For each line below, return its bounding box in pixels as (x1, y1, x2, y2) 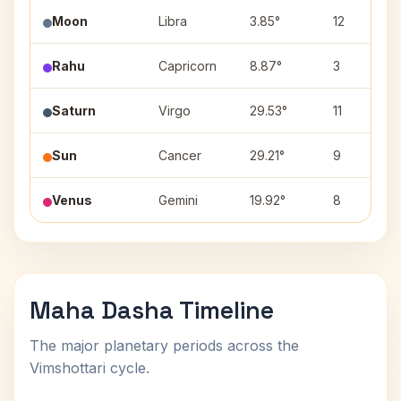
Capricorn (158, 58, 217, 73)
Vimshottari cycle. (30, 359, 149, 377)
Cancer (158, 148, 201, 163)
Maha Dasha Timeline (30, 294, 274, 326)
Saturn (52, 103, 96, 118)
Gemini (158, 192, 198, 208)
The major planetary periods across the (30, 337, 299, 354)
